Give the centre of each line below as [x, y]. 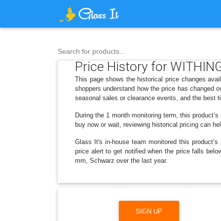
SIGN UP [149, 211]
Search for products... [92, 52]
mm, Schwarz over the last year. [121, 161]
